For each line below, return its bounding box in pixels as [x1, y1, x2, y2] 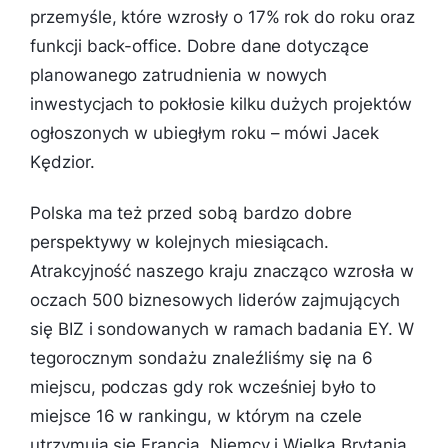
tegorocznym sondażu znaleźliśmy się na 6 [30, 347, 373, 368]
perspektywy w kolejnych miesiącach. [30, 231, 330, 252]
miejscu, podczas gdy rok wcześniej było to [30, 376, 376, 397]
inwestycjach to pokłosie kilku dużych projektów [30, 93, 412, 114]
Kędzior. [30, 151, 95, 172]
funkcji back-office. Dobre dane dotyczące [30, 35, 369, 56]
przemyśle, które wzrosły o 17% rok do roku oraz [30, 6, 415, 27]
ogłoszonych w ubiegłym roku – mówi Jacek [30, 122, 379, 143]
